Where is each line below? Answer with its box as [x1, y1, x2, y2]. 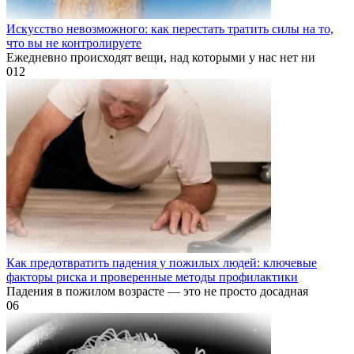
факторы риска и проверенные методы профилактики [6, 269, 298, 284]
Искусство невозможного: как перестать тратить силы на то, [6, 21, 333, 36]
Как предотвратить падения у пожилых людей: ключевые [6, 255, 317, 269]
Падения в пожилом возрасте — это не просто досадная [6, 284, 308, 298]
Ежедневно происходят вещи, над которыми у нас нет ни [6, 50, 315, 64]
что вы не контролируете [6, 36, 141, 50]
